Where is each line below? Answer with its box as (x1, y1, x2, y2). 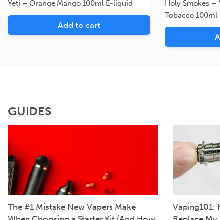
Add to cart (57, 20, 100, 30)
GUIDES (8, 104, 51, 118)
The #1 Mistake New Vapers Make (8, 201, 136, 212)
